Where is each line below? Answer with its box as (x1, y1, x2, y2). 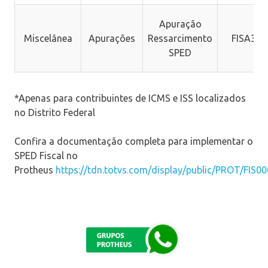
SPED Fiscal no (14, 150, 78, 161)
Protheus (14, 164, 56, 175)
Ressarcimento (148, 32, 212, 44)
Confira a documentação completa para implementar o (14, 135, 253, 147)
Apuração (159, 18, 202, 29)
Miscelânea (23, 32, 72, 44)
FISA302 (231, 32, 267, 44)
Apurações (89, 32, 135, 44)
